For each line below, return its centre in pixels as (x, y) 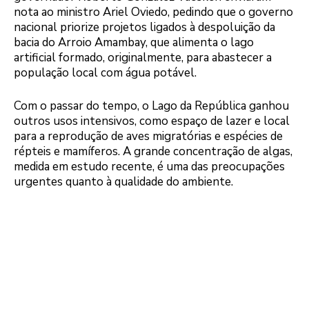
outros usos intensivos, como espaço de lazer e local (152, 121)
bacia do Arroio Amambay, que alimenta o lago (134, 43)
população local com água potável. (105, 73)
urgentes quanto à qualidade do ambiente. (123, 181)
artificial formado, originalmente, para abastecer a (143, 58)
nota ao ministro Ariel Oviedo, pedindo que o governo (153, 12)
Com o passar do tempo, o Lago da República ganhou (151, 106)
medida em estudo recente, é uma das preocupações (149, 166)
